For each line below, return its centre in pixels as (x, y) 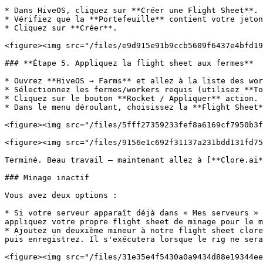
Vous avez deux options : (61, 195)
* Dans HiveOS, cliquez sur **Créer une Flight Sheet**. (131, 10)
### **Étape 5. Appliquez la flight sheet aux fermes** (129, 63)
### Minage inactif (47, 178)
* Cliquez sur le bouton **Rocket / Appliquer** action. (131, 98)
